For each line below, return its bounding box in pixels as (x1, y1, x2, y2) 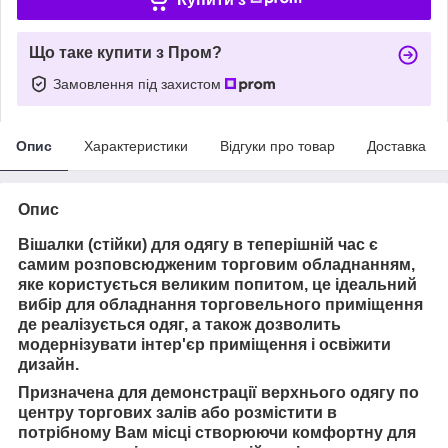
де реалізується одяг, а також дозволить (18, 315, 341, 333)
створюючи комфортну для (195, 423, 416, 441)
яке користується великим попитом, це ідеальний (18, 275, 417, 293)
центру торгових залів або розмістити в (18, 403, 337, 421)
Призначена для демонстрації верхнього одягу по (18, 383, 419, 401)
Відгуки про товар (220, 137, 335, 154)
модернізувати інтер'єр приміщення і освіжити (18, 335, 391, 353)
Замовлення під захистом (53, 75, 225, 92)
